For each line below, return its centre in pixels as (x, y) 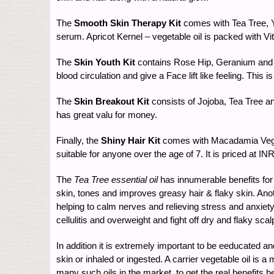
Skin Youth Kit (105, 62)
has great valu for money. (107, 114)
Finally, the (79, 140)
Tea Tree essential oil (116, 179)
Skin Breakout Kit (112, 101)
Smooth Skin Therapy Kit (128, 23)
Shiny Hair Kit (131, 140)
